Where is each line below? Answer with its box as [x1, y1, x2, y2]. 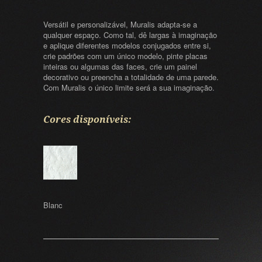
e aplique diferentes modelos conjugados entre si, [43, 40, 211, 51]
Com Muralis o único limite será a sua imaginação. [43, 82, 215, 94]
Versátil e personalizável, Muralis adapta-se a [43, 19, 197, 30]
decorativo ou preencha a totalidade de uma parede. [43, 71, 219, 83]
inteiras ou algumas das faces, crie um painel [43, 61, 197, 73]
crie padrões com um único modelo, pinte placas [43, 50, 208, 62]
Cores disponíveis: [43, 114, 132, 126]
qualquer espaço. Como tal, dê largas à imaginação [43, 29, 217, 41]
